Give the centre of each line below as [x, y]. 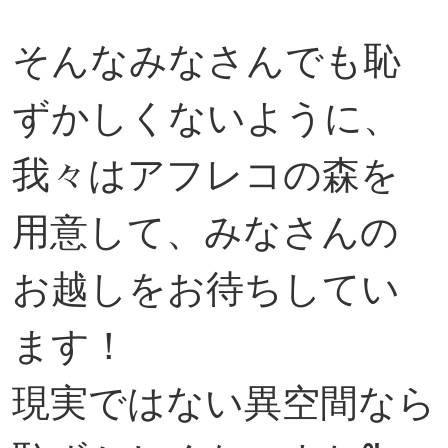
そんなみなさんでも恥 [206, 60]
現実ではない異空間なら [223, 402]
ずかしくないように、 [206, 117]
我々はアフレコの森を [205, 174]
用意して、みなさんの [205, 231]
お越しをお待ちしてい [205, 288]
